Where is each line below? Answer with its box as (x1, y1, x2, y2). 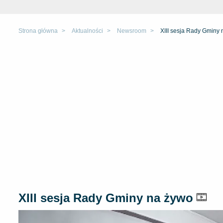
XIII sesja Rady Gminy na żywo (18, 191, 197, 205)
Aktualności (72, 27, 103, 34)
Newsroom (117, 27, 146, 34)
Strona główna (18, 27, 58, 34)
